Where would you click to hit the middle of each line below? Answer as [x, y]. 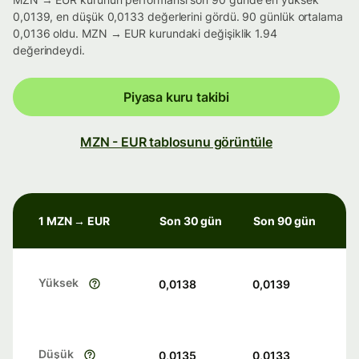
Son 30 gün [191, 221]
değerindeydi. [49, 50]
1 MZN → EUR [75, 221]
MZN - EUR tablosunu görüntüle [176, 142]
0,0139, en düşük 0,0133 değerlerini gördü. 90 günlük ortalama [178, 17]
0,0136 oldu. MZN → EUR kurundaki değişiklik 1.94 [145, 34]
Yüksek [58, 283]
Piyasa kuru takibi [176, 97]
